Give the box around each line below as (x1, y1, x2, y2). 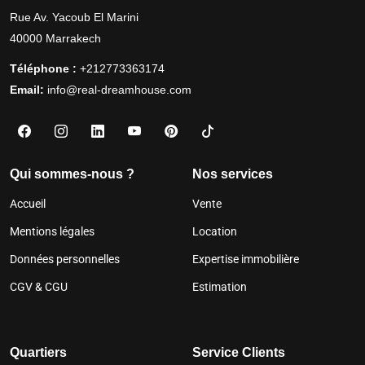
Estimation (192, 279, 247, 293)
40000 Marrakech (10, 31, 101, 45)
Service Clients (192, 345, 285, 359)
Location (192, 224, 237, 238)
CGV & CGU (10, 279, 68, 293)
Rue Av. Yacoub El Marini (10, 10, 139, 24)
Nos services (192, 166, 273, 181)
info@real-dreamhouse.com (47, 82, 191, 96)
